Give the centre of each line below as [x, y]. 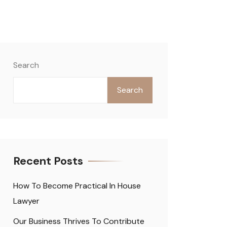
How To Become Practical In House [77, 186]
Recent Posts [48, 161]
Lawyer [26, 201]
